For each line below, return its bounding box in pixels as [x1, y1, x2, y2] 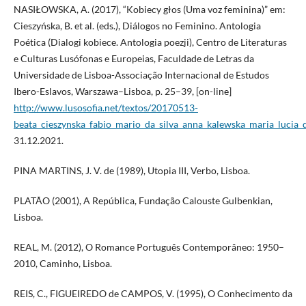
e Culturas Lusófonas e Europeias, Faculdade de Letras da [13, 53, 254, 65]
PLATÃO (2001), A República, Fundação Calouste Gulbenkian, [13, 195, 273, 207]
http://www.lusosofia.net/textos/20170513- [13, 102, 198, 114]
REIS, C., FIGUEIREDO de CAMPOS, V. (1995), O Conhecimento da [13, 288, 292, 300]
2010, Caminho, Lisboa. [13, 258, 112, 270]
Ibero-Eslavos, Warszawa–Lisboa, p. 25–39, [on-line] [13, 85, 232, 98]
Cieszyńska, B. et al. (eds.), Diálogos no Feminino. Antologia [13, 20, 261, 32]
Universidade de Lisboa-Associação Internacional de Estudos [13, 69, 269, 81]
